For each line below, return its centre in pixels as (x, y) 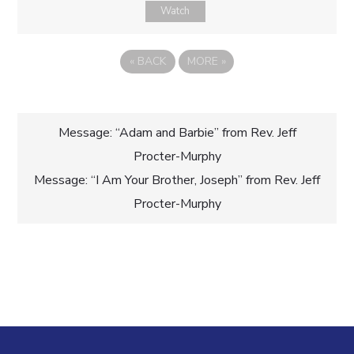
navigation (115, 184)
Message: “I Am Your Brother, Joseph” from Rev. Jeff (177, 181)
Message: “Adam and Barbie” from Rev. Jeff (177, 133)
